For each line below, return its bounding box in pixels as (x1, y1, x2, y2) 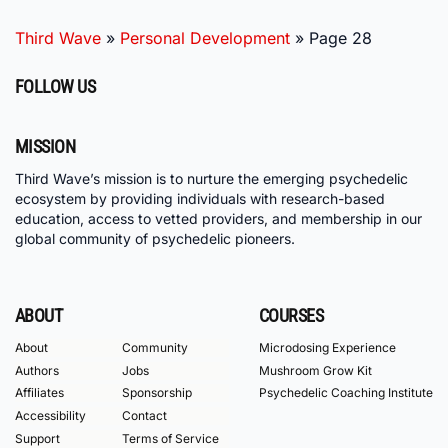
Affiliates (15, 385, 64, 401)
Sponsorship (121, 385, 192, 401)
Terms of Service (121, 430, 219, 446)
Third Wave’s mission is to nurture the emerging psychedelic (15, 170, 408, 188)
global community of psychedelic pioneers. (15, 230, 295, 248)
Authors (15, 362, 59, 378)
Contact (121, 408, 167, 424)
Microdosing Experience (258, 339, 396, 355)
